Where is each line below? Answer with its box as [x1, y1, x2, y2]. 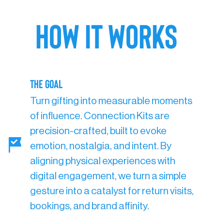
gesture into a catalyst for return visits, [30, 186, 194, 197]
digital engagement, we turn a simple [30, 171, 186, 182]
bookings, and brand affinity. [30, 201, 149, 212]
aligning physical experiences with [30, 156, 175, 167]
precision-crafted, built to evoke [30, 126, 167, 137]
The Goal [30, 77, 62, 91]
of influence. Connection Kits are [30, 111, 170, 122]
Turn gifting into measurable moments [30, 96, 192, 107]
